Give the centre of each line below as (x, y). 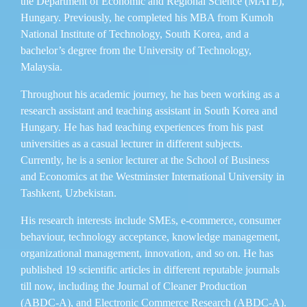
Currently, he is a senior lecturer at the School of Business (145, 160)
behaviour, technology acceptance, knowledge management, (150, 236)
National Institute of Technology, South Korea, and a (135, 34)
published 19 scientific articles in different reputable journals (150, 269)
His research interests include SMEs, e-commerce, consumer (151, 220)
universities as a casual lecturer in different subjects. (132, 143)
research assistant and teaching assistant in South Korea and (149, 110)
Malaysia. (41, 66)
